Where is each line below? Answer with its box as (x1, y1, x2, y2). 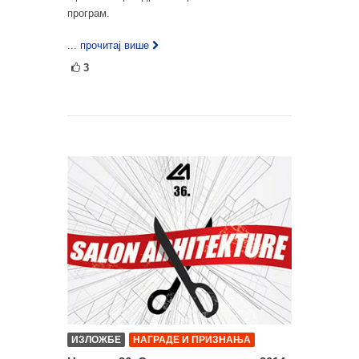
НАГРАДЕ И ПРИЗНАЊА (133, 333, 251, 345)
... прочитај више (67, 38, 149, 51)
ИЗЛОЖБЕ (71, 333, 121, 345)
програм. (67, 6, 110, 19)
